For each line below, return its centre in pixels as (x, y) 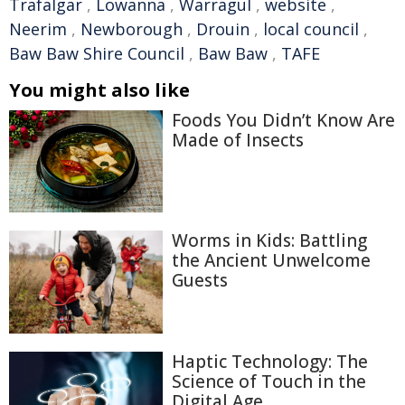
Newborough (132, 29)
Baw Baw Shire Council (97, 53)
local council (311, 29)
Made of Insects (238, 140)
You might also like (99, 90)
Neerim (38, 29)
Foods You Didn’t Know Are (283, 120)
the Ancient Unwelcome (271, 261)
